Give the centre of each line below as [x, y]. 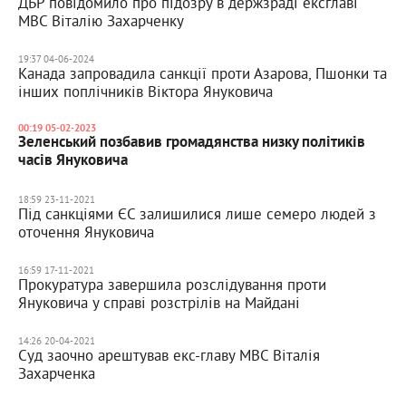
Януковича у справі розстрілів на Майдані [159, 302]
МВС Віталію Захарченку [101, 20]
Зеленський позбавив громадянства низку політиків [192, 143]
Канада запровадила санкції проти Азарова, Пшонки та [203, 73]
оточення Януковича [86, 232]
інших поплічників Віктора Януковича [145, 91]
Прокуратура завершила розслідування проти [172, 284]
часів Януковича [73, 161]
